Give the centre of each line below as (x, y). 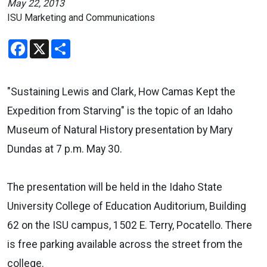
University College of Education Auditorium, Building (127, 206)
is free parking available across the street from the (125, 244)
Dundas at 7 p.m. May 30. (65, 149)
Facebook (48, 44)
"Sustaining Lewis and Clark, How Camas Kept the (121, 91)
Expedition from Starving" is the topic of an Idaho (120, 111)
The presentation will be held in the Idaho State (115, 187)
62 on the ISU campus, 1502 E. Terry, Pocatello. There (130, 225)
